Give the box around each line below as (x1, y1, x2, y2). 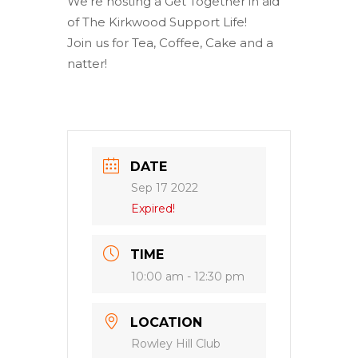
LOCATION (130, 314, 202, 330)
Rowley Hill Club (131, 336, 221, 351)
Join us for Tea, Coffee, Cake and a (67, 34, 273, 50)
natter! (67, 55, 107, 71)
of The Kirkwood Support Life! (67, 14, 247, 30)
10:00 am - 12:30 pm (131, 268, 245, 284)
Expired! (131, 201, 175, 216)
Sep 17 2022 (131, 180, 198, 195)
